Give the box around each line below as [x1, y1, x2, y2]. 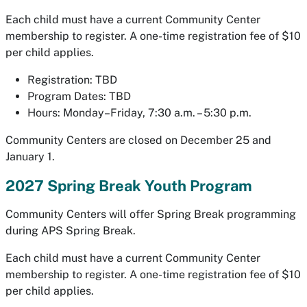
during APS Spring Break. [5, 224, 136, 237]
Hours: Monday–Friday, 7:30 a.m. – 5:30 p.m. [27, 106, 251, 119]
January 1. [5, 150, 55, 163]
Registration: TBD [27, 73, 117, 86]
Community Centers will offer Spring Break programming [5, 208, 296, 221]
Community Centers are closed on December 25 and [5, 134, 271, 147]
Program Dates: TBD [27, 90, 131, 103]
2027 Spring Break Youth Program [5, 177, 252, 195]
